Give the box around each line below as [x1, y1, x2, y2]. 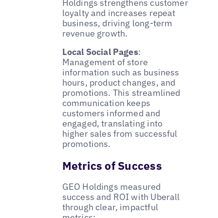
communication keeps [62, 97, 151, 109]
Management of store [62, 56, 148, 68]
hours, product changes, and [62, 76, 176, 88]
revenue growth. [62, 27, 128, 39]
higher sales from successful [62, 127, 178, 139]
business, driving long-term [62, 17, 173, 29]
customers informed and [62, 107, 161, 119]
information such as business [62, 66, 180, 78]
